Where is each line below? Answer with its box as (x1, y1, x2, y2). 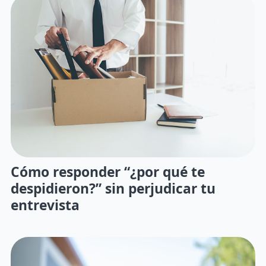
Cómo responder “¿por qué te (11, 161, 205, 181)
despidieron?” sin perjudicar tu (11, 178, 216, 198)
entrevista (11, 194, 80, 214)
